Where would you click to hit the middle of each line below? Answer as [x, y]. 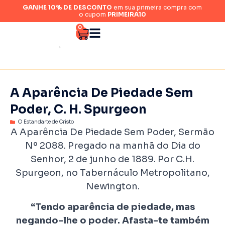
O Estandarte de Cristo [46, 122]
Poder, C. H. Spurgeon [78, 109]
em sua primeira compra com [157, 7]
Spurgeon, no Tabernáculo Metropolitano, [113, 173]
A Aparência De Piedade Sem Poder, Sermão [113, 132]
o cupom [93, 14]
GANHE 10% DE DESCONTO [68, 7]
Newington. [113, 186]
